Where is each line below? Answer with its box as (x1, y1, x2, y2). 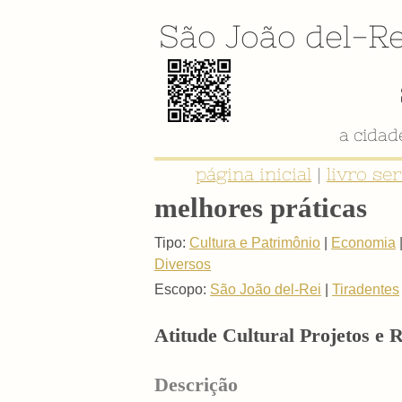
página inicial (196, 164, 311, 185)
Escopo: (154, 281, 206, 297)
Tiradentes (332, 281, 399, 297)
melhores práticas (154, 191, 367, 223)
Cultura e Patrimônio (189, 234, 320, 250)
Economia (331, 234, 396, 250)
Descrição (154, 372, 238, 396)
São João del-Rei (210, 281, 321, 297)
